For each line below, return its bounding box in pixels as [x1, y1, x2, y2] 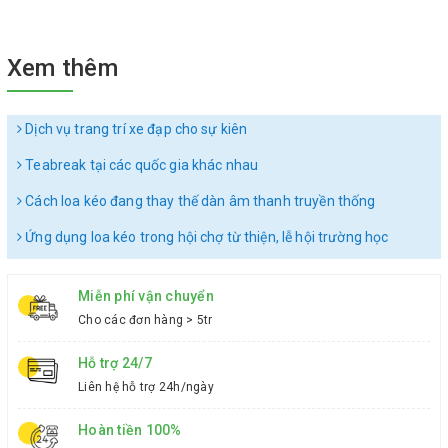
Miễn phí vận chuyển [78, 288, 214, 304]
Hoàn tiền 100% [78, 422, 182, 438]
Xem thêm [7, 54, 118, 82]
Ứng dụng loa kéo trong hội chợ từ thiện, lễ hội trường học [22, 229, 389, 245]
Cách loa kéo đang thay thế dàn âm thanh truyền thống [22, 193, 376, 209]
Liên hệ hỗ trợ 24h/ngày [78, 380, 214, 394]
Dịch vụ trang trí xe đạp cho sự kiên [22, 121, 248, 137]
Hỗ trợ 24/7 [78, 355, 152, 371]
